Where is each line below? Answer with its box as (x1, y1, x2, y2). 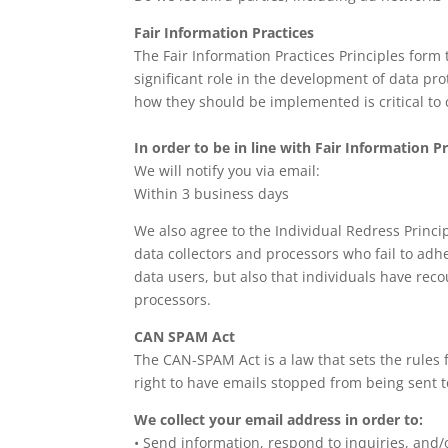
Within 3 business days (134, 184, 290, 203)
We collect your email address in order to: (134, 410, 424, 429)
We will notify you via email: (134, 161, 321, 180)
